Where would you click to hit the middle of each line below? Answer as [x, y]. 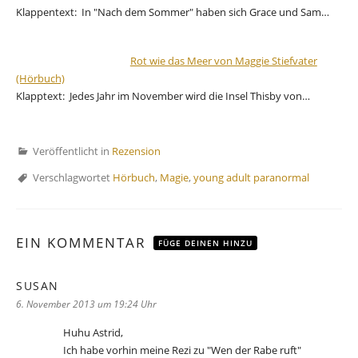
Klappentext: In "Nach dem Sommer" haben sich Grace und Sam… [173, 12]
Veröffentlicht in [72, 151]
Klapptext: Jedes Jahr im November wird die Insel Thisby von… [163, 95]
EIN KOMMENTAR [84, 242]
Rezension [136, 151]
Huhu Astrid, [93, 333]
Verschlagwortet [73, 177]
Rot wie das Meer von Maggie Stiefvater [223, 60]
